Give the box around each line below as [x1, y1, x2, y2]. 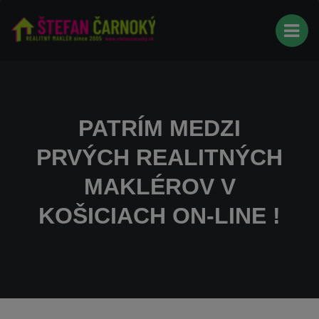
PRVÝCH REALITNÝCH [36, 145, 283, 170]
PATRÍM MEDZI [78, 115, 241, 141]
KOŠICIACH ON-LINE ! [38, 203, 281, 229]
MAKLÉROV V [83, 174, 236, 199]
